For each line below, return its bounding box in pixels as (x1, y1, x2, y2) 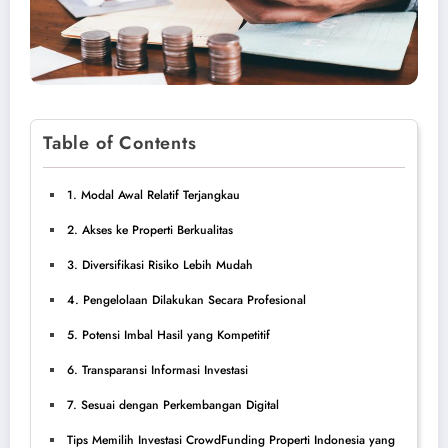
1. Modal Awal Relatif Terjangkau (67, 185, 240, 204)
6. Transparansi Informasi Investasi (67, 360, 248, 379)
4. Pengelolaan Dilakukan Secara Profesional (67, 290, 306, 309)
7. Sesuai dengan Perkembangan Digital (67, 395, 279, 414)
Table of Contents (43, 129, 197, 156)
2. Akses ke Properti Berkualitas (67, 220, 233, 239)
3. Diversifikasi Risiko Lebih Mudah (67, 255, 253, 274)
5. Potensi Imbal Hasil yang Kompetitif (67, 325, 270, 344)
